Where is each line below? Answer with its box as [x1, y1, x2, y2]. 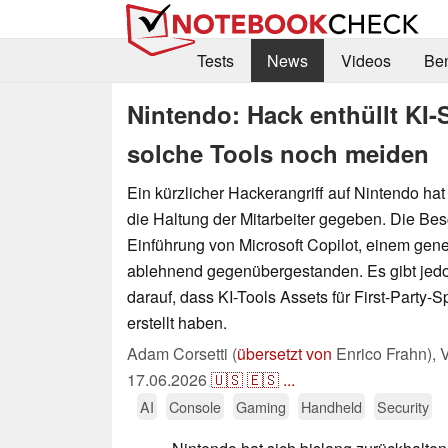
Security [377, 395, 429, 417]
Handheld [301, 395, 362, 417]
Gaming [236, 395, 286, 417]
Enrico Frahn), [332, 341, 440, 365]
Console [169, 395, 221, 417]
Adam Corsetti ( [127, 341, 237, 365]
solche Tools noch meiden [127, 135, 429, 170]
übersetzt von [237, 341, 332, 365]
